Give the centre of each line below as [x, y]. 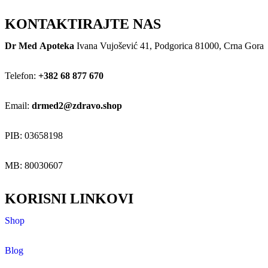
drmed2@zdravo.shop [77, 106]
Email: [18, 106]
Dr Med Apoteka [39, 46]
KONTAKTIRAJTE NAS [83, 24]
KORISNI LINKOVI [69, 199]
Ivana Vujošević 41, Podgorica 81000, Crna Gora [169, 46]
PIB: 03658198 [34, 136]
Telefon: [22, 76]
